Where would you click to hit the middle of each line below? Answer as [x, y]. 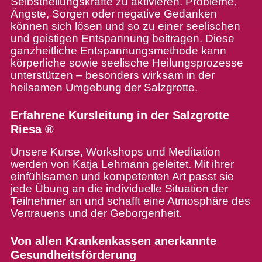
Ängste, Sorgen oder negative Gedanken [113, 14]
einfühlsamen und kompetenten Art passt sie [122, 177]
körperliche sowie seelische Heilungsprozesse [127, 63]
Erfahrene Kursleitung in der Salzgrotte [120, 116]
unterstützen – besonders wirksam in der [112, 75]
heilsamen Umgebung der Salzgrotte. [104, 88]
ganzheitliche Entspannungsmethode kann [118, 51]
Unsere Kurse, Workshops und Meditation [115, 152]
